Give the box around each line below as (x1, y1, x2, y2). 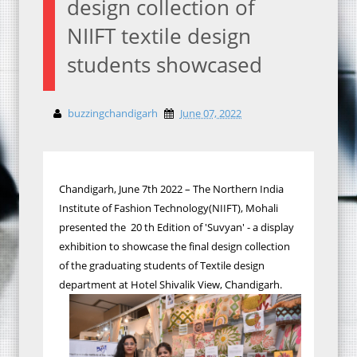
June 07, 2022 (180, 106, 241, 120)
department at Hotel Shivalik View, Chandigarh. (59, 277, 282, 292)
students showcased (67, 50, 262, 79)
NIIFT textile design (67, 22, 251, 50)
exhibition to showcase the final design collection (59, 239, 290, 253)
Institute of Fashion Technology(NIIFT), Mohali (59, 201, 278, 215)
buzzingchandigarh (68, 106, 158, 120)
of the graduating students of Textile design (59, 258, 265, 273)
